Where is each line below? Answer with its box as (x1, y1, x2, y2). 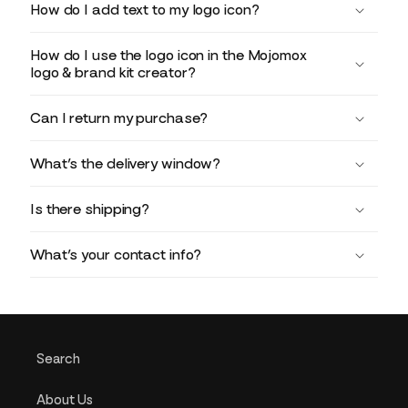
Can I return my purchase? (29, 109, 208, 127)
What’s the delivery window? (29, 155, 221, 173)
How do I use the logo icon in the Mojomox (29, 46, 307, 65)
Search (36, 351, 80, 368)
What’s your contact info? (29, 246, 201, 264)
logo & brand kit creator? (29, 64, 196, 82)
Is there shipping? (29, 200, 150, 219)
